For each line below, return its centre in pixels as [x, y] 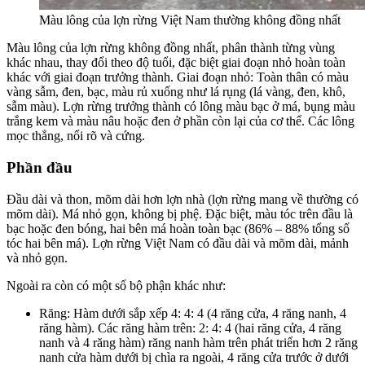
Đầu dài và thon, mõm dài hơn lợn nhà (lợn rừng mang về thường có [182, 199]
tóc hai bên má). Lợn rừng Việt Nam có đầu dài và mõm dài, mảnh [178, 243]
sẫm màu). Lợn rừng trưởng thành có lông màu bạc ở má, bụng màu [181, 107]
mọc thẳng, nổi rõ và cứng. [76, 136]
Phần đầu [42, 167]
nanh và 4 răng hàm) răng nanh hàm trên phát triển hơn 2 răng [198, 342]
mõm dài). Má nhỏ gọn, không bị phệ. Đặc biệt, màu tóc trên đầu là [180, 213]
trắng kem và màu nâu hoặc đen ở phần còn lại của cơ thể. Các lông [180, 121]
